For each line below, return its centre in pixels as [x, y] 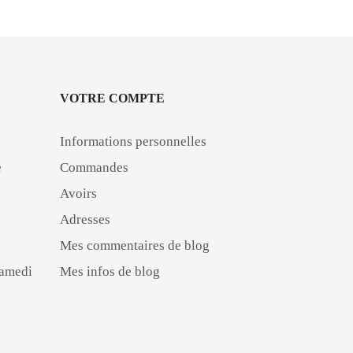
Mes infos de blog [110, 271]
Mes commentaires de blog [135, 245]
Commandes [94, 167]
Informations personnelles [133, 141]
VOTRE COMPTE [112, 98]
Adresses [85, 219]
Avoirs [78, 193]
